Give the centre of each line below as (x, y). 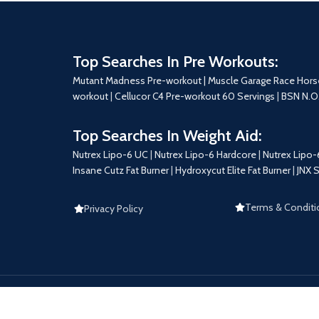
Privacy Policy (114, 208)
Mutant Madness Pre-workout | (139, 80)
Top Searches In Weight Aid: (167, 135)
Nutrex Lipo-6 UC (110, 154)
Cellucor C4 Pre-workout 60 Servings (195, 96)
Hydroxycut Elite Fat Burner (233, 170)
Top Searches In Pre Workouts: (176, 61)
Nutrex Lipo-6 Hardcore (205, 154)
